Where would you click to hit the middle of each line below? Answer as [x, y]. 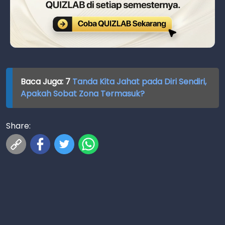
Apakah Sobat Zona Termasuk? [82, 93]
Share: [18, 126]
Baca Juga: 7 [45, 81]
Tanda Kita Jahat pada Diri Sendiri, [138, 81]
